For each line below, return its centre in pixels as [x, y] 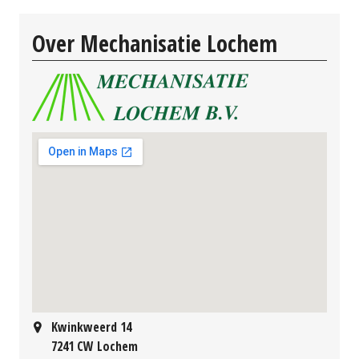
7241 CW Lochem [95, 347]
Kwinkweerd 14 [91, 327]
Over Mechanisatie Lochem [155, 44]
